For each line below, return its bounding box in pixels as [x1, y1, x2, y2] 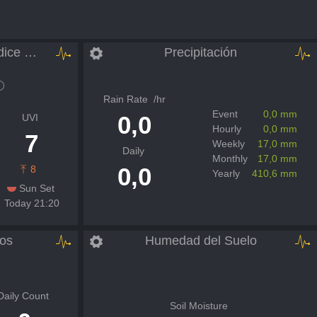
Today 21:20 [4, 197, 60, 209]
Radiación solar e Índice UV [23, 45, 37, 59]
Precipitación [164, 45, 237, 59]
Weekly [212, 137, 245, 149]
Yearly [212, 167, 240, 179]
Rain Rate [103, 93, 148, 105]
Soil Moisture [170, 300, 228, 311]
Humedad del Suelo [144, 233, 257, 248]
